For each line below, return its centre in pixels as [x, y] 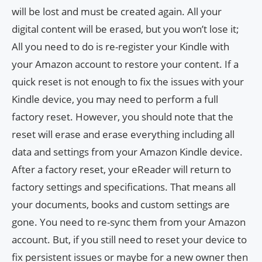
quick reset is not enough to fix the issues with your [128, 81]
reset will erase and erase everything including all [123, 134]
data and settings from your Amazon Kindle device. [127, 151]
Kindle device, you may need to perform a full [115, 99]
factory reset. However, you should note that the [123, 116]
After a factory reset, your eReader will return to [121, 169]
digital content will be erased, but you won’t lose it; [125, 29]
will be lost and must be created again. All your [117, 11]
